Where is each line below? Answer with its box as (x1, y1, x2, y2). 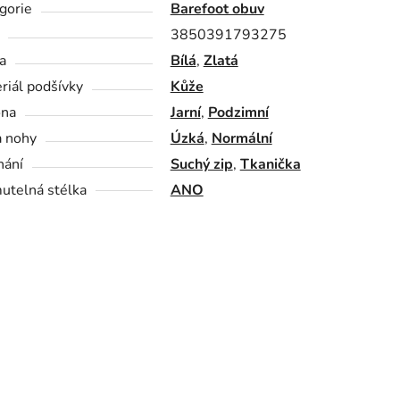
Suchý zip (170, 154, 233, 175)
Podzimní (207, 103, 269, 123)
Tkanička (239, 154, 301, 175)
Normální (211, 129, 272, 149)
